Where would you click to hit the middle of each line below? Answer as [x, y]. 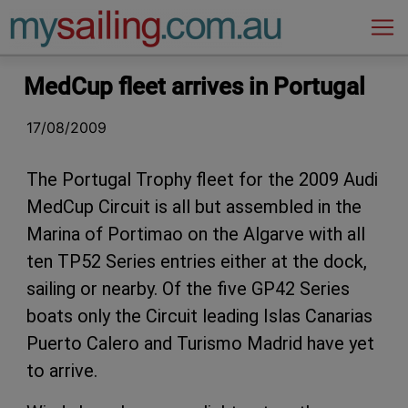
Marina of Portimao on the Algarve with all [196, 234]
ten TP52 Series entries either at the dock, [197, 261]
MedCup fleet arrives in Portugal [194, 86]
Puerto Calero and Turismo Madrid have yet [200, 343]
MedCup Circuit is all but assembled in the [194, 206]
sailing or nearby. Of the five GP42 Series [188, 288]
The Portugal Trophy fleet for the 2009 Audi [202, 179]
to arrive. [62, 370]
